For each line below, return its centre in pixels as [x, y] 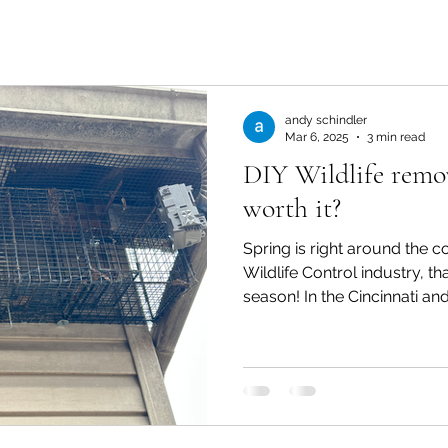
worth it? [292, 208]
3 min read [396, 136]
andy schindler [326, 120]
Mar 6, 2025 [317, 136]
